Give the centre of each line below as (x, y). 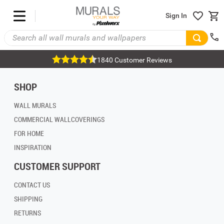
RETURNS (27, 213)
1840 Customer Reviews (134, 60)
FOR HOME (29, 133)
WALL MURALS (35, 105)
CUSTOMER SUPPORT (57, 166)
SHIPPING (28, 199)
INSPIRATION (33, 147)
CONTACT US (32, 185)
